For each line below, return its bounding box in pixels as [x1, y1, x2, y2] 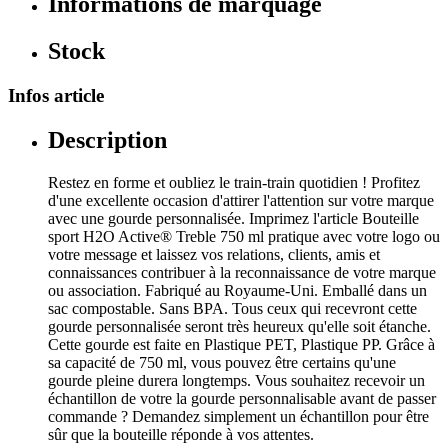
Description [48, 127, 167, 154]
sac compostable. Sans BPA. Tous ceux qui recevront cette [48, 300, 417, 318]
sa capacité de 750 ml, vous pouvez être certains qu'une [48, 354, 396, 372]
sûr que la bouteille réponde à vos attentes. [48, 426, 314, 444]
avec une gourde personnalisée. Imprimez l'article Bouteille [48, 210, 419, 228]
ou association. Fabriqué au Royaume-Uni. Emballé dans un [48, 282, 427, 300]
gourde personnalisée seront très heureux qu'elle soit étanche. [48, 318, 431, 336]
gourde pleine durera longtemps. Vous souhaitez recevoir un [48, 372, 425, 390]
